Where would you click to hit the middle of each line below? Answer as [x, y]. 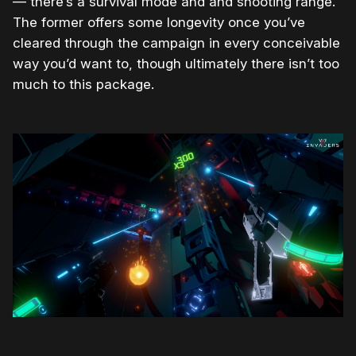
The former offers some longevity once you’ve [159, 22]
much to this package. [83, 84]
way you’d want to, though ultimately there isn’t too [176, 63]
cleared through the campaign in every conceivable [176, 43]
